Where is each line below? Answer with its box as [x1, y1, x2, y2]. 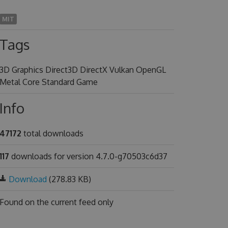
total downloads [21, 128, 83, 138]
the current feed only [36, 197, 113, 207]
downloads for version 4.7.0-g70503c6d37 [9, 151, 167, 161]
